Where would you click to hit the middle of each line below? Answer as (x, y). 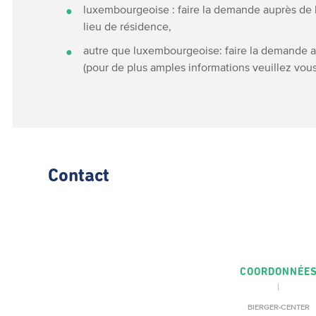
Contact (79, 176)
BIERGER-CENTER (278, 307)
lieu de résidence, (128, 26)
